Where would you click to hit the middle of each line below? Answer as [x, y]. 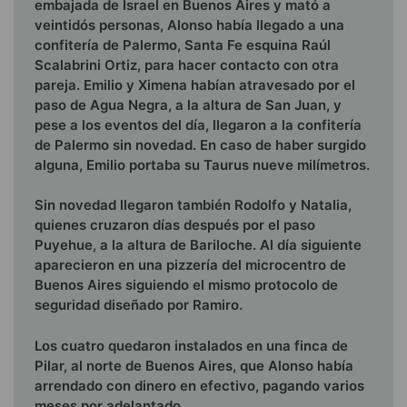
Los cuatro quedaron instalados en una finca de [191, 345]
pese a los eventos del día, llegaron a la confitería [198, 124]
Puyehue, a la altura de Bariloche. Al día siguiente [198, 245]
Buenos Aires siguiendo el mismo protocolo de [186, 285]
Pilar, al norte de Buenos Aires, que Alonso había [194, 365]
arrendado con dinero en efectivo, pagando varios [199, 385]
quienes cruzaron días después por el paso [175, 225]
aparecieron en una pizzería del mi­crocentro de [190, 265]
